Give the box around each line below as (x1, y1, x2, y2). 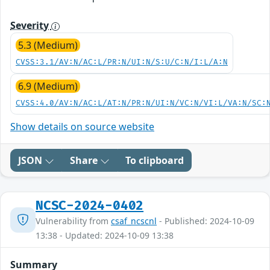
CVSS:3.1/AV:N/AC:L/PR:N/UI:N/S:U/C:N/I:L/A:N (16, 58, 228, 67)
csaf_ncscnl (111, 215, 157, 227)
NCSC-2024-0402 (36, 198, 144, 214)
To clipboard (125, 154, 184, 168)
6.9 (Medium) (18, 80, 78, 93)
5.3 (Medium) (18, 39, 78, 52)
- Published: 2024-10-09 (157, 215, 254, 227)
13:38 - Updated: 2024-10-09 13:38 (36, 230, 174, 242)
